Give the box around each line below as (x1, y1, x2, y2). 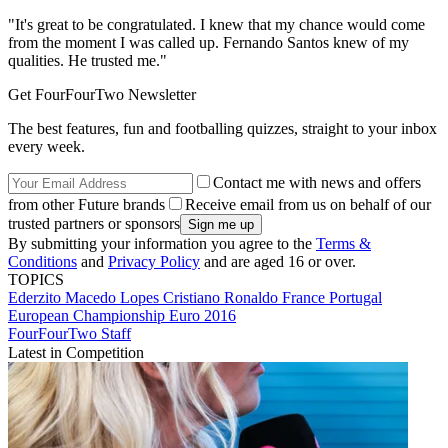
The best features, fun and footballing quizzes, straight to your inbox (8, 120, 437, 138)
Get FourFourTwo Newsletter (8, 86, 196, 104)
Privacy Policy (108, 253, 200, 271)
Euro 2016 (169, 307, 236, 325)
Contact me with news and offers (213, 174, 421, 192)
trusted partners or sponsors (8, 215, 180, 233)
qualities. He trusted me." (8, 52, 167, 70)
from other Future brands (8, 196, 165, 214)
